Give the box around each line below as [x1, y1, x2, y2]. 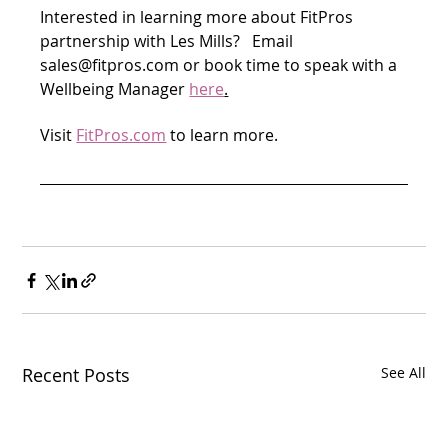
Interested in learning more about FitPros [40, 6, 358, 28]
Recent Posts [22, 363, 131, 387]
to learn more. [166, 124, 279, 146]
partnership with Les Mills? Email [40, 30, 298, 52]
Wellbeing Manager [40, 78, 190, 100]
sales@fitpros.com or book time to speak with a [40, 54, 402, 76]
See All [380, 363, 426, 382]
